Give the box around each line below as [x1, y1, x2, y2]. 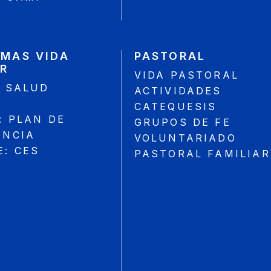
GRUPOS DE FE [134, 116, 231, 129]
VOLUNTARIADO [134, 132, 237, 145]
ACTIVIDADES [134, 85, 222, 97]
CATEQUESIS [134, 100, 217, 113]
